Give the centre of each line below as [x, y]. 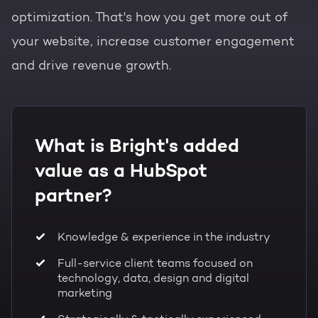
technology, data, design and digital [153, 279]
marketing [85, 294]
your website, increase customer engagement [153, 42]
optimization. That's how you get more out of [149, 18]
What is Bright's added [137, 147]
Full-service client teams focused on [155, 264]
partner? [73, 197]
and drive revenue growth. [91, 66]
